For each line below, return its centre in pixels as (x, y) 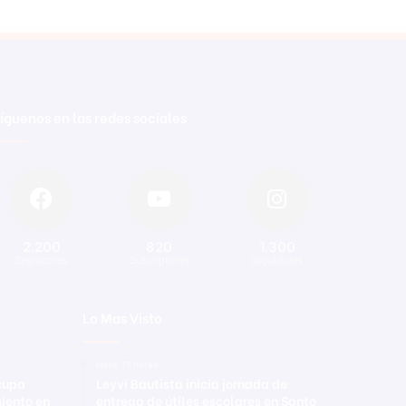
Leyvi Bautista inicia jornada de (192, 383)
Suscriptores (159, 261)
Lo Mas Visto (122, 318)
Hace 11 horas (127, 365)
